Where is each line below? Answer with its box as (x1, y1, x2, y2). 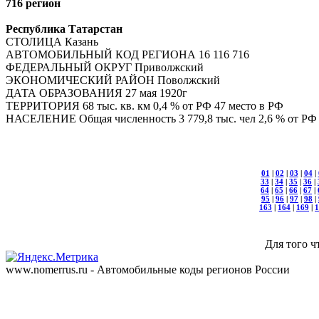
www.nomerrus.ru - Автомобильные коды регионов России (6, 263, 290, 276)
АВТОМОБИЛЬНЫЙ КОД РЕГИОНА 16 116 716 (6, 48, 249, 61)
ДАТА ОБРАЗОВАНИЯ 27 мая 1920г (6, 87, 187, 99)
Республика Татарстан (6, 23, 122, 35)
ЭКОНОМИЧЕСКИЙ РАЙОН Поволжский (6, 74, 220, 86)
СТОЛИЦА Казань (6, 36, 98, 48)
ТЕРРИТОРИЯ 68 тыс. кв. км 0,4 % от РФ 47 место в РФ (6, 100, 283, 112)
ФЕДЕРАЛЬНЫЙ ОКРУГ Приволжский (6, 61, 204, 73)
